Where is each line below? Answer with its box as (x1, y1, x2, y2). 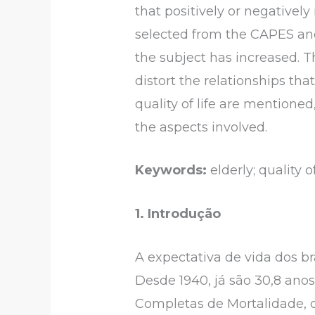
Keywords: (135, 162, 207, 179)
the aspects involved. (135, 119, 268, 135)
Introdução (148, 206, 221, 222)
